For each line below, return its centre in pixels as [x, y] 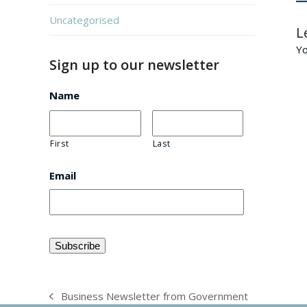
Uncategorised [84, 20]
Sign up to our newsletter [134, 64]
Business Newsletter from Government [155, 296]
